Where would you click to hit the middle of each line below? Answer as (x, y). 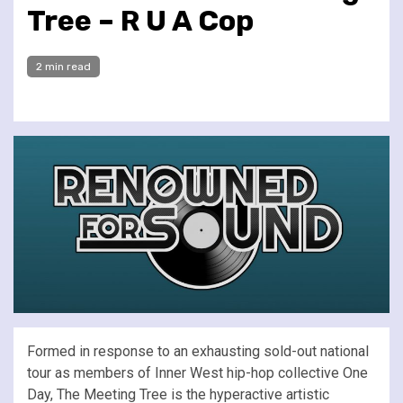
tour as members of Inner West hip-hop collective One (197, 372)
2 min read (63, 66)
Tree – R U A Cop (140, 20)
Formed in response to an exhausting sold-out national (198, 351)
